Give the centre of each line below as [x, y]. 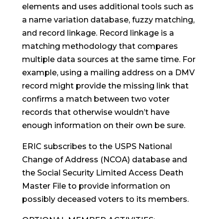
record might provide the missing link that [105, 86]
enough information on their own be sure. [103, 125]
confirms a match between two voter [96, 99]
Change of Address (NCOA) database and [104, 160]
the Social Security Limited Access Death [102, 173]
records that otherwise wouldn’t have [96, 112]
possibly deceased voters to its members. [105, 199]
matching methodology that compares [100, 46]
